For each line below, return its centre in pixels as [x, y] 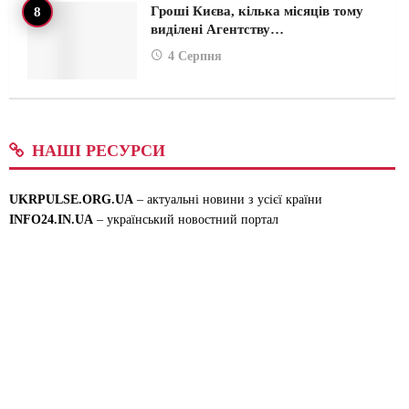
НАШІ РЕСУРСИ [99, 151]
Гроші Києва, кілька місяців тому [257, 10]
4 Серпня [195, 56]
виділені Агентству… [217, 29]
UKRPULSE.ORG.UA [71, 200]
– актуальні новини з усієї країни [228, 200]
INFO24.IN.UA [51, 220]
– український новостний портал [186, 220]
